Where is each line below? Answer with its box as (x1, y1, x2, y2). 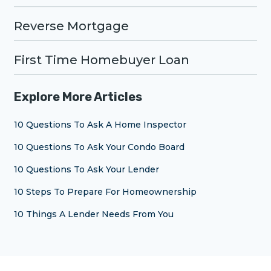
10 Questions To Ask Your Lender (14, 164, 159, 175)
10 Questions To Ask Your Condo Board (14, 142, 184, 152)
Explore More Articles (14, 90, 142, 104)
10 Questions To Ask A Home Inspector (14, 119, 186, 130)
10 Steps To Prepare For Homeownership (14, 186, 197, 197)
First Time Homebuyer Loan (14, 53, 189, 67)
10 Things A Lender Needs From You (14, 209, 174, 220)
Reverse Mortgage (14, 19, 129, 33)
